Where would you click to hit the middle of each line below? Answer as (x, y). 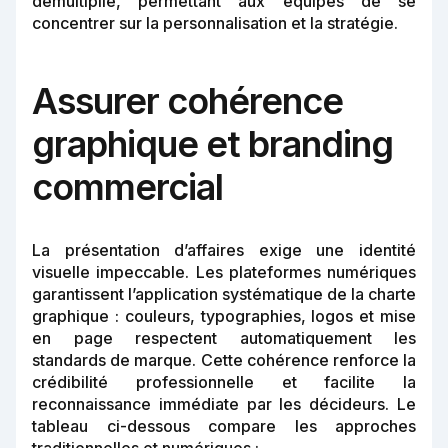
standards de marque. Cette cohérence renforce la (224, 360)
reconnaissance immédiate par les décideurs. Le (224, 404)
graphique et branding (212, 144)
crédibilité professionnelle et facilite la (224, 382)
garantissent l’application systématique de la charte (224, 294)
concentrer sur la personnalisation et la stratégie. (215, 23)
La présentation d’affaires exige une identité (224, 250)
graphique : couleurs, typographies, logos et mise (224, 316)
